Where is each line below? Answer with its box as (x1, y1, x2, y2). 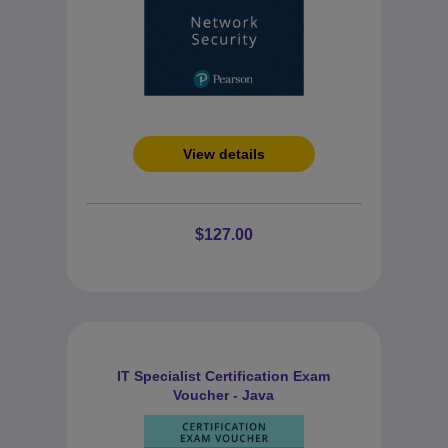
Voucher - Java (173, 387, 275, 403)
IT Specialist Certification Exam (117, 368, 331, 384)
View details (182, 146, 265, 162)
